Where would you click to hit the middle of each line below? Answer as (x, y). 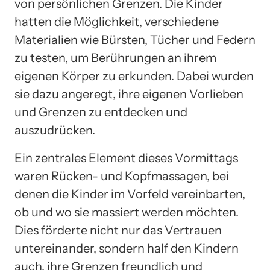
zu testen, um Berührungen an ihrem (115, 58)
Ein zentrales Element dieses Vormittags (126, 158)
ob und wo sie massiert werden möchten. (127, 212)
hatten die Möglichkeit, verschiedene (117, 21)
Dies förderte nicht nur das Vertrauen (118, 230)
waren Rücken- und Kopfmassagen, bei (122, 176)
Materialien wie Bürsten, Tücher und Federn (135, 39)
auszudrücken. (55, 130)
